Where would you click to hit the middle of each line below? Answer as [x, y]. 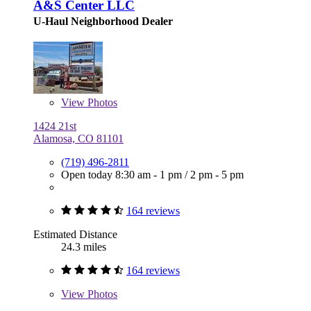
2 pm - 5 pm [217, 175]
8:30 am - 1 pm [150, 175]
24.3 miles [84, 247]
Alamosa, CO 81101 [78, 139]
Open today [88, 175]
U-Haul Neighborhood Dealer [103, 22]
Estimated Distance [75, 235]
